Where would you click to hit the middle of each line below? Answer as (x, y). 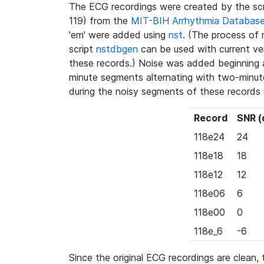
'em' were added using (119, 35)
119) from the (100, 21)
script (82, 49)
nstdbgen (117, 49)
